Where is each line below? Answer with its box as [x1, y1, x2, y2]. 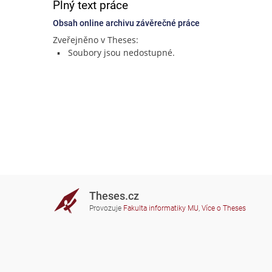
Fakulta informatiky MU [123, 204, 199, 213]
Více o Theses [201, 204, 246, 213]
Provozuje [89, 204, 123, 213]
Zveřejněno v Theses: [53, 34, 138, 46]
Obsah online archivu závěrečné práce [53, 18, 200, 28]
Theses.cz [89, 189, 139, 202]
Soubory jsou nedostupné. [67, 47, 175, 58]
